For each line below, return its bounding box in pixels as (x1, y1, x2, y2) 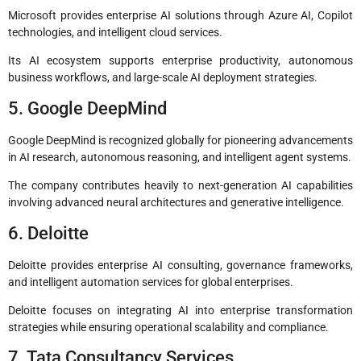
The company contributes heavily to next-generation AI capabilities (8, 179, 353, 193)
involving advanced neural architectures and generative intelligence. (8, 196, 344, 210)
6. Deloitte (8, 222, 89, 243)
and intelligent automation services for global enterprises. (8, 275, 293, 288)
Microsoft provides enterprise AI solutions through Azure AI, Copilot (8, 9, 353, 22)
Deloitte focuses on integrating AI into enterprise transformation (8, 303, 353, 317)
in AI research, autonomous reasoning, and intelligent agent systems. (8, 150, 351, 164)
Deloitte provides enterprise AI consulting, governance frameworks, (8, 258, 353, 272)
